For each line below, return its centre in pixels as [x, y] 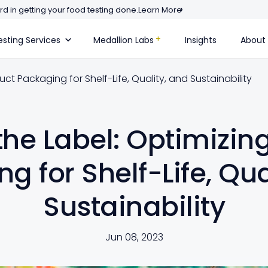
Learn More [160, 10]
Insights [201, 40]
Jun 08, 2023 [134, 237]
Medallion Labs [124, 40]
